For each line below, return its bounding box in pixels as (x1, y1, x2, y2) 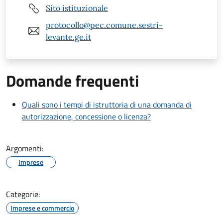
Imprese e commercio (10, 202, 74, 213)
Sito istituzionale (46, 3, 108, 13)
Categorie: (6, 188, 40, 200)
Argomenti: (6, 142, 43, 154)
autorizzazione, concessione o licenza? (22, 110, 151, 122)
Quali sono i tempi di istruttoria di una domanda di (22, 98, 192, 111)
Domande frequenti (6, 68, 139, 93)
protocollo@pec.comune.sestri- (46, 19, 163, 30)
